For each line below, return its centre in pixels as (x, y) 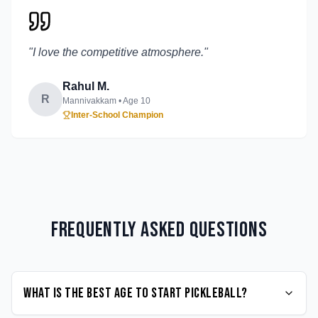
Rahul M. (86, 86)
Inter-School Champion (117, 115)
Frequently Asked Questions (159, 230)
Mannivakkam (89, 101)
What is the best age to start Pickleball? (136, 293)
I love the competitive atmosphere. (118, 52)
